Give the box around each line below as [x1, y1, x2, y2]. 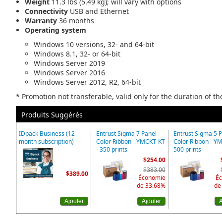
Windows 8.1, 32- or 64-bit [34, 49, 120, 58]
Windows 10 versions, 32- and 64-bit [34, 40, 154, 49]
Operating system [25, 25, 86, 35]
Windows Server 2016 [34, 68, 105, 77]
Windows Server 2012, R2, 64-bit [34, 77, 141, 87]
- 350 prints [96, 145, 127, 154]
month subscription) [19, 137, 74, 146]
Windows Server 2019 [34, 58, 105, 68]
